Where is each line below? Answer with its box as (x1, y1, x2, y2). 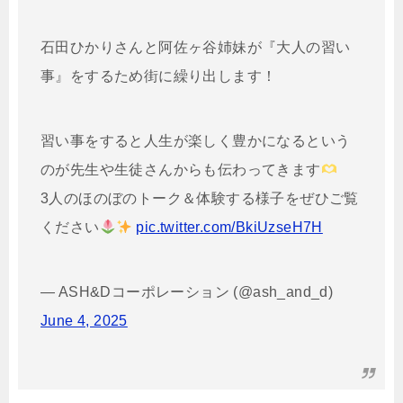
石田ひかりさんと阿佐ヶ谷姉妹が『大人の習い (40, 40, 351, 56)
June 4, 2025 (40, 313, 128, 329)
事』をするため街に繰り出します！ (40, 68, 277, 85)
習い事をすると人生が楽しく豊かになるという (40, 133, 351, 149)
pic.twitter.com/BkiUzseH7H (136, 219, 323, 236)
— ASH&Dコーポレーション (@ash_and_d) (40, 284, 334, 300)
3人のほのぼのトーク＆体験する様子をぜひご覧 (40, 191, 359, 207)
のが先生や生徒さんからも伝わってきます (40, 162, 321, 178)
